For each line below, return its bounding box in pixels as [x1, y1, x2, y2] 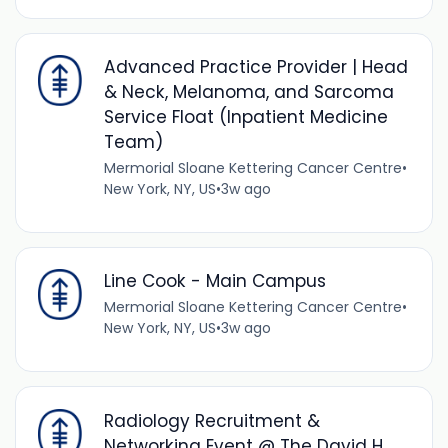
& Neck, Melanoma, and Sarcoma [103, 80, 394, 105]
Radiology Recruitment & [103, 408, 320, 433]
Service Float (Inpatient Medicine [103, 105, 388, 130]
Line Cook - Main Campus [103, 269, 326, 294]
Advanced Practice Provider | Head [103, 55, 408, 80]
